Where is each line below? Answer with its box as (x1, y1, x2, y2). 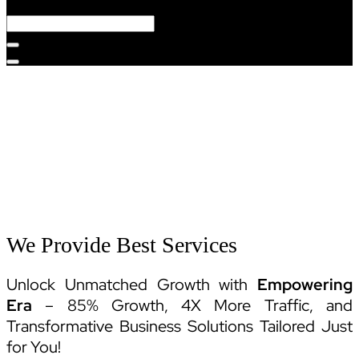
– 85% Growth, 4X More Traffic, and (32, 295, 353, 317)
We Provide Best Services (6, 232, 237, 258)
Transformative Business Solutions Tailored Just (6, 316, 353, 337)
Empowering (257, 274, 353, 296)
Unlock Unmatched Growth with (6, 274, 257, 296)
